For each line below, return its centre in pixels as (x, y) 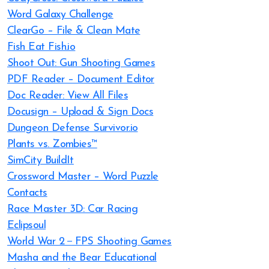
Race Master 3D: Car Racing (72, 209)
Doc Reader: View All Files (68, 96)
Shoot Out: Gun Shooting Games (81, 63)
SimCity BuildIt (41, 161)
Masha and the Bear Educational (82, 258)
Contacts (27, 193)
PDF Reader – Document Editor (81, 80)
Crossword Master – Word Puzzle (83, 177)
